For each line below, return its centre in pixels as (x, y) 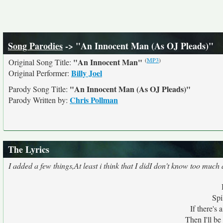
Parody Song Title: (39, 89)
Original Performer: (40, 73)
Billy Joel (87, 73)
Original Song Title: (41, 62)
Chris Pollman (94, 100)
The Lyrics (29, 149)
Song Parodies (35, 46)
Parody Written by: (39, 100)
